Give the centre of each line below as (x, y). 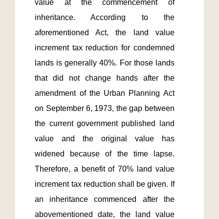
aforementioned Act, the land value (105, 33)
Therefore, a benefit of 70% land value (105, 169)
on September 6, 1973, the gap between (105, 108)
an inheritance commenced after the (105, 199)
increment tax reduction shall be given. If (105, 184)
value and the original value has (105, 139)
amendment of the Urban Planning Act (105, 93)
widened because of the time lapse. (105, 154)
